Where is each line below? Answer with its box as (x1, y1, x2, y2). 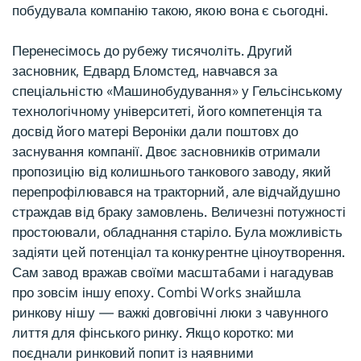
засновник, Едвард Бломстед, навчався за (12, 62, 277, 79)
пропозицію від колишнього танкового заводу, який (12, 163, 332, 180)
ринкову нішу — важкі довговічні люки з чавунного (12, 304, 329, 321)
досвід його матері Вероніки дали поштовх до (12, 122, 299, 139)
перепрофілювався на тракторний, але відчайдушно (12, 183, 341, 200)
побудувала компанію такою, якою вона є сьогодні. (12, 2, 329, 19)
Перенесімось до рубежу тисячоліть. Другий (12, 42, 293, 59)
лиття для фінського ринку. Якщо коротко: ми (12, 324, 295, 341)
